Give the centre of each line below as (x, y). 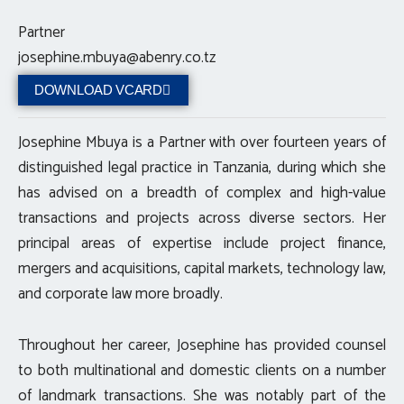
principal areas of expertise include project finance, (202, 244)
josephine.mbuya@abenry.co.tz (117, 58)
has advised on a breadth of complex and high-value (202, 193)
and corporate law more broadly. (120, 294)
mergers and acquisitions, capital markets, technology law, (202, 269)
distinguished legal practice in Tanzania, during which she (202, 168)
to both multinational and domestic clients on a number (202, 370)
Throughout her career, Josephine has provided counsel (202, 345)
